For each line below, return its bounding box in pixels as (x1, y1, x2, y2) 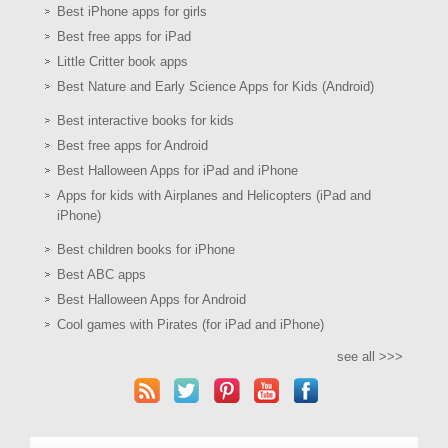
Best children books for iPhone (57, 241, 235, 257)
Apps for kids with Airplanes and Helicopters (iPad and (57, 187, 371, 203)
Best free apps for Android (57, 137, 208, 153)
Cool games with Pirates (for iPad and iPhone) (57, 316, 324, 332)
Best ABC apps (57, 266, 146, 282)
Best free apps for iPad (57, 28, 191, 44)
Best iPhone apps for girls (57, 3, 207, 19)
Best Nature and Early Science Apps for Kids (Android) (57, 78, 374, 94)
